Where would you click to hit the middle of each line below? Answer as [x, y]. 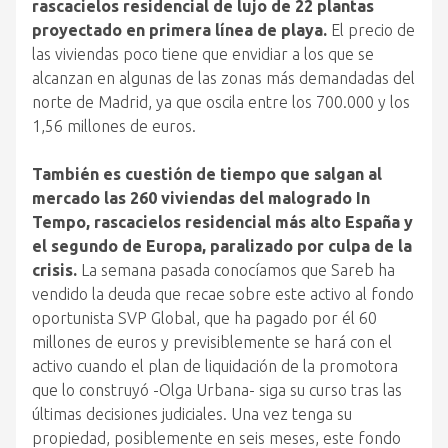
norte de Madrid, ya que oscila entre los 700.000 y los [221, 102]
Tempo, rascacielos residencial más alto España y [222, 222]
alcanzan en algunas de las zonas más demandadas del [223, 78]
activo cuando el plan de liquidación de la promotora [215, 366]
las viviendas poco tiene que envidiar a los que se [203, 54]
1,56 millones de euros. [114, 126]
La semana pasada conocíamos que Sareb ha [236, 270]
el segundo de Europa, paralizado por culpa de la [222, 246]
